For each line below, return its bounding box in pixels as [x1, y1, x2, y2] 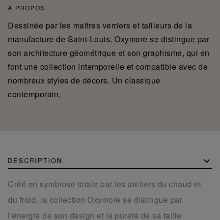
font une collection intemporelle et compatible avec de [8, 60, 208, 72]
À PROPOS [8, 3, 46, 12]
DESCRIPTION [8, 155, 62, 165]
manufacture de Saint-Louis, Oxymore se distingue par [8, 33, 209, 45]
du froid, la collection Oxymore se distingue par [8, 193, 182, 205]
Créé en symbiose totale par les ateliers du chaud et [8, 178, 201, 190]
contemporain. [8, 88, 61, 100]
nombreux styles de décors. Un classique [8, 74, 161, 86]
